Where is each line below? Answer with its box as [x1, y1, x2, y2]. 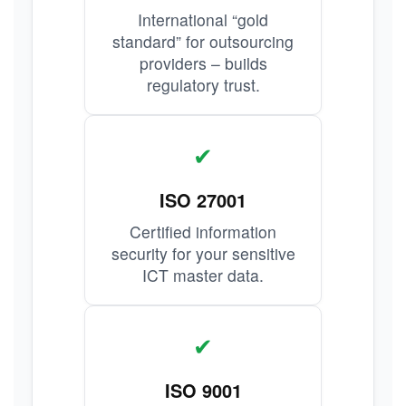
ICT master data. [142, 264, 264, 286]
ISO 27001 [159, 187, 246, 213]
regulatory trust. [146, 73, 260, 96]
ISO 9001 [164, 377, 242, 403]
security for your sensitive [111, 242, 295, 265]
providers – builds [139, 52, 267, 74]
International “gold [138, 8, 268, 31]
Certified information [130, 220, 276, 243]
